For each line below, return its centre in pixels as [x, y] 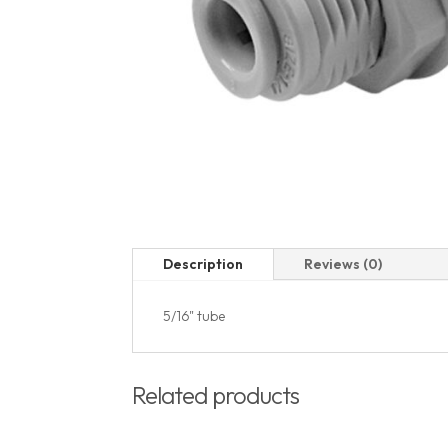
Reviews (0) [343, 264]
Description [203, 264]
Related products [215, 394]
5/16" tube [194, 316]
